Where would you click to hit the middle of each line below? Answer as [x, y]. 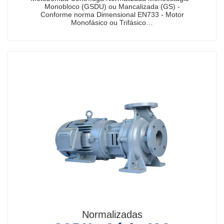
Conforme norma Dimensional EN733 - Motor [112, 14]
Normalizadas [112, 214]
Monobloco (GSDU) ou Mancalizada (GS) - [112, 6]
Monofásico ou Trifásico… [112, 22]
